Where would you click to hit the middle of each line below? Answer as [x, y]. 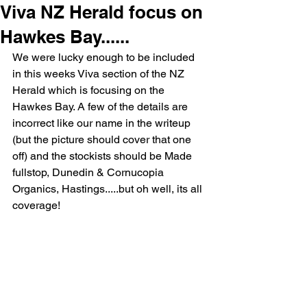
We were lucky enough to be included [105, 57]
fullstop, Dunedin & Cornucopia [89, 172]
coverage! [36, 205]
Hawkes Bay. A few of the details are [101, 107]
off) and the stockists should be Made [103, 156]
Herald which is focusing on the [90, 90]
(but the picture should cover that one [103, 139]
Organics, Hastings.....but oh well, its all [109, 189]
